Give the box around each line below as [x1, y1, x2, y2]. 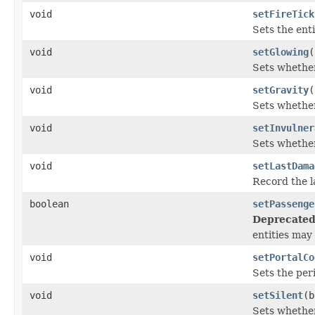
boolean [30, 198, 69, 210]
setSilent [252, 289, 303, 301]
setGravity [252, 84, 309, 96]
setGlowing [252, 46, 309, 58]
